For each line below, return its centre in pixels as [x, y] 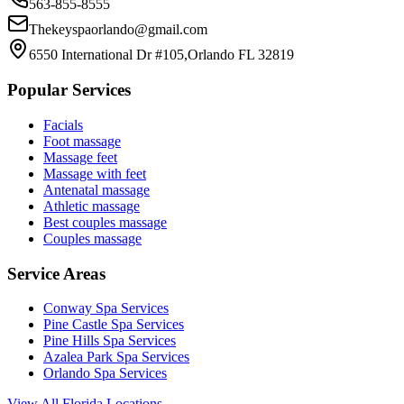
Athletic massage [92, 206]
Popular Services [69, 90]
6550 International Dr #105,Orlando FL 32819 [161, 55]
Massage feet [80, 157]
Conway [68, 308]
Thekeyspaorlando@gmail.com [118, 30]
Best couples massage [105, 222]
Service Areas [56, 273]
